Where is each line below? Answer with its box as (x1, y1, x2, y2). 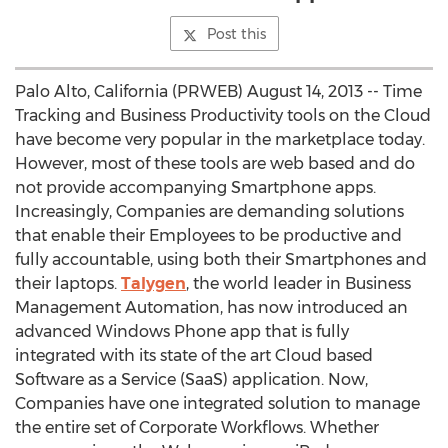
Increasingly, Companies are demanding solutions (15, 202, 404, 221)
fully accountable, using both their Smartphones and (15, 250, 427, 269)
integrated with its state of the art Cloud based (15, 346, 373, 365)
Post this (206, 25, 266, 43)
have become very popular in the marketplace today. (15, 130, 425, 149)
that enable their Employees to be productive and (15, 226, 402, 245)
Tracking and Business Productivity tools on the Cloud (15, 106, 431, 125)
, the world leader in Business (186, 274, 411, 293)
